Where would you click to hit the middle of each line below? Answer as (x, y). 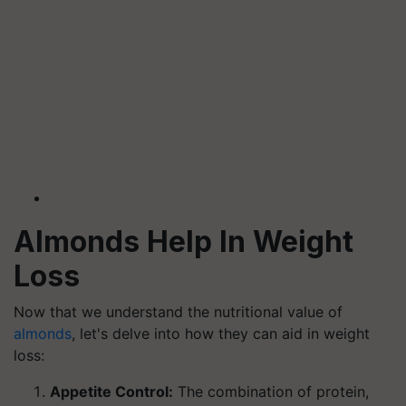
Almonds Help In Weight (184, 242)
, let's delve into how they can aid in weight (221, 333)
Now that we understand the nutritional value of (178, 312)
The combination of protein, (271, 391)
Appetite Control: (111, 391)
